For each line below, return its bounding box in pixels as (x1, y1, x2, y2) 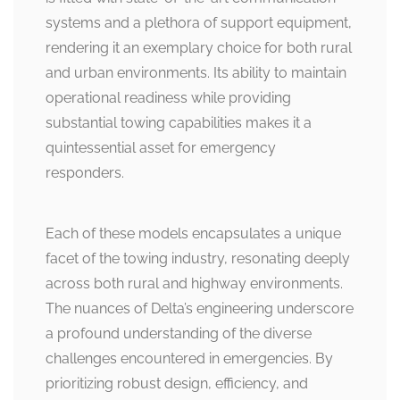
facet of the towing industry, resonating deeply (46, 250, 350, 268)
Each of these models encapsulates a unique (46, 225, 341, 243)
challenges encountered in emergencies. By (46, 350, 333, 368)
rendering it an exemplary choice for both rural (46, 39, 352, 57)
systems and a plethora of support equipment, (46, 14, 352, 32)
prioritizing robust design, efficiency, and (46, 375, 308, 393)
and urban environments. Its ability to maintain (46, 64, 346, 82)
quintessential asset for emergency (46, 139, 276, 157)
